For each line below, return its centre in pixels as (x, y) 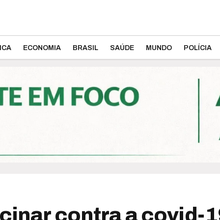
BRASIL (85, 48)
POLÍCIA (198, 48)
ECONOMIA (42, 48)
